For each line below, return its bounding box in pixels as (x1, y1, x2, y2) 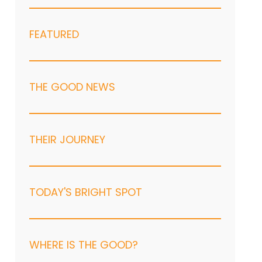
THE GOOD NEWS (29, 80, 116, 94)
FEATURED (29, 27, 80, 42)
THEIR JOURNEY (29, 132, 106, 147)
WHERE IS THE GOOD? (29, 237, 139, 252)
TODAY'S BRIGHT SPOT (29, 185, 143, 199)
